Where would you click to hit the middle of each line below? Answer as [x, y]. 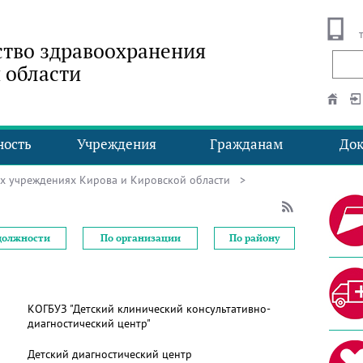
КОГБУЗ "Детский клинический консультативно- [149, 309]
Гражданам [246, 144]
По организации [140, 238]
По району [254, 238]
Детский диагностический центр [110, 354]
